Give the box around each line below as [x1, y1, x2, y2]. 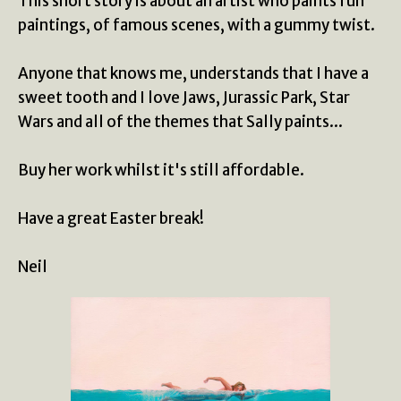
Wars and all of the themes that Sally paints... [18, 112, 343, 132]
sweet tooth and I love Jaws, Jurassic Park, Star [18, 88, 350, 107]
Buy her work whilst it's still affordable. [18, 160, 304, 180]
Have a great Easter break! [18, 209, 204, 228]
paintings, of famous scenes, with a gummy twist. [18, 15, 375, 35]
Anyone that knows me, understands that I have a [18, 64, 369, 83]
